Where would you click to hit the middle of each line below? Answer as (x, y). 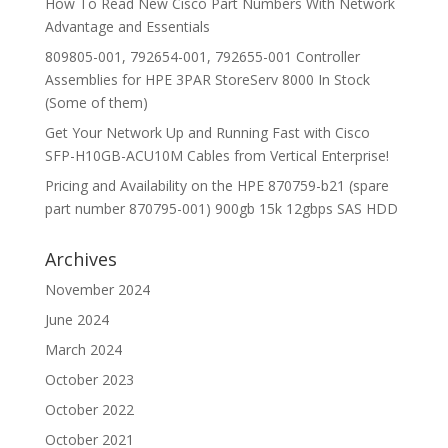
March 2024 (83, 349)
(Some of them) (96, 102)
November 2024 (97, 289)
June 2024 (76, 319)
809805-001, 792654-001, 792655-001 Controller (202, 56)
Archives (80, 258)
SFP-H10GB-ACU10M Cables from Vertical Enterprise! (216, 155)
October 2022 (89, 409)
